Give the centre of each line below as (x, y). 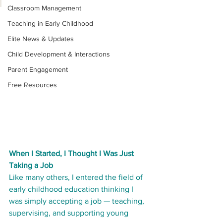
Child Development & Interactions (59, 54)
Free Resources (32, 85)
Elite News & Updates (41, 39)
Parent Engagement (38, 70)
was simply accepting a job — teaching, (78, 201)
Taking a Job (31, 166)
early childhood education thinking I (72, 189)
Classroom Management (44, 8)
